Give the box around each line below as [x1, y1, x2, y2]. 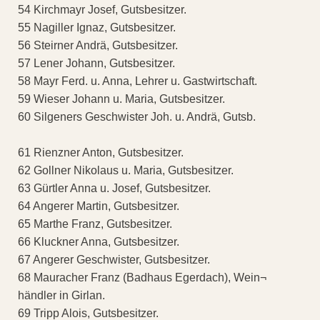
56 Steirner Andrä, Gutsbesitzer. [18, 39, 178, 52]
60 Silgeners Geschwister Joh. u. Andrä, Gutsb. [18, 111, 256, 124]
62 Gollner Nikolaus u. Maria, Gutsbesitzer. [18, 164, 234, 177]
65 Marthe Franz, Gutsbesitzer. [18, 218, 172, 231]
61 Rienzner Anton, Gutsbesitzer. [18, 146, 184, 159]
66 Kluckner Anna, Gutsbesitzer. [18, 236, 179, 249]
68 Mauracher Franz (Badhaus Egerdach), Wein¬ [18, 271, 266, 284]
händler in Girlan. [18, 289, 105, 302]
